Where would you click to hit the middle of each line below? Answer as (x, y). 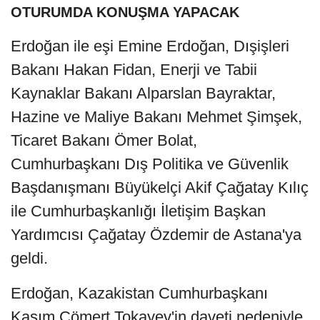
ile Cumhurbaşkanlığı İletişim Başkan (138, 211)
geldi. (29, 259)
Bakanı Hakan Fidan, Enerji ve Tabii (134, 70)
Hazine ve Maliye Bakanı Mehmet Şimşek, (156, 117)
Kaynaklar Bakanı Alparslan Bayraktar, (143, 94)
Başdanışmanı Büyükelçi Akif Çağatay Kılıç (160, 188)
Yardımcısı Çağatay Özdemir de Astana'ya (156, 235)
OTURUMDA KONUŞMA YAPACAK (125, 12)
